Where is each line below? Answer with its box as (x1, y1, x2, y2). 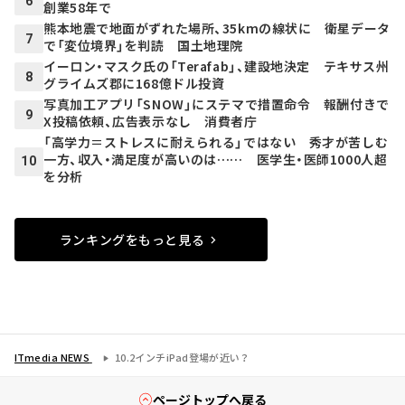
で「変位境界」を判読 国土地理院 (43, 36, 243, 55)
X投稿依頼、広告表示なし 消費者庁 (43, 112, 258, 131)
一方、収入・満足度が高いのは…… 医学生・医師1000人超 (43, 150, 388, 169)
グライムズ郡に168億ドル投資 (43, 74, 225, 93)
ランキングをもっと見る (59, 230, 205, 249)
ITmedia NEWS (14, 350, 90, 365)
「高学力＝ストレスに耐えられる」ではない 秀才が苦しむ (43, 133, 389, 152)
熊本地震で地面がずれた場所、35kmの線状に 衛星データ (43, 19, 391, 38)
